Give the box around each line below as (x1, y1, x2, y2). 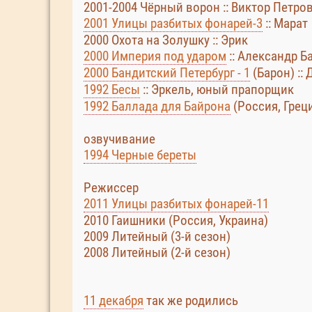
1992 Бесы (84, 81, 140, 97)
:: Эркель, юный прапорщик (140, 81, 294, 97)
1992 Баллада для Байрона (84, 98, 231, 114)
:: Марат (263, 15, 308, 31)
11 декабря (84, 292, 143, 309)
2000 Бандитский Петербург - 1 (84, 65, 250, 81)
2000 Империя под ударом (84, 48, 226, 64)
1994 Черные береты (84, 147, 196, 163)
